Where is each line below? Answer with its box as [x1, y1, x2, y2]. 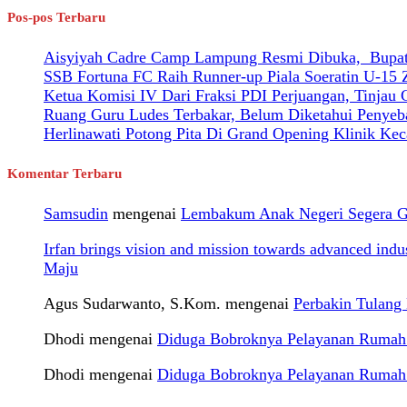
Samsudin [44, 203, 108, 223]
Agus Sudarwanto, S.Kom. [44, 293, 221, 313]
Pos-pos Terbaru [7, 10, 105, 25]
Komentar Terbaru [7, 165, 122, 181]
